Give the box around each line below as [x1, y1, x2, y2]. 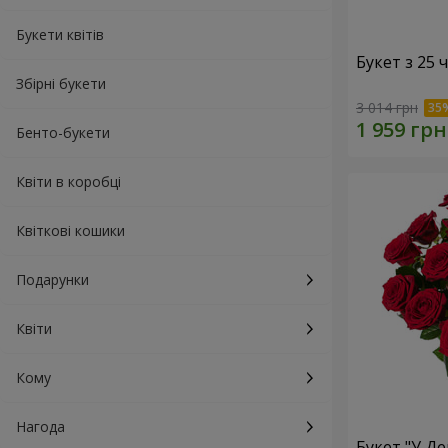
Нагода [16, 417, 65, 436]
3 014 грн [356, 98, 418, 118]
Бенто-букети [16, 123, 110, 142]
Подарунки [16, 270, 89, 289]
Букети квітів [16, 25, 104, 44]
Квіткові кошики [16, 221, 125, 240]
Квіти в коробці [16, 172, 121, 191]
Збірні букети [16, 74, 106, 93]
